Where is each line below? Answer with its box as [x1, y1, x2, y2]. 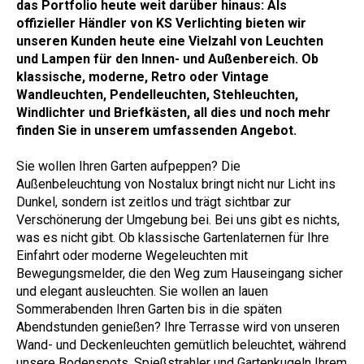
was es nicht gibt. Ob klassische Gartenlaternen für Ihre [16, 230, 329, 246]
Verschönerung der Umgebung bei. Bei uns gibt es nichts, [16, 212, 340, 228]
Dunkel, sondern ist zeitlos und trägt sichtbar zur [16, 194, 291, 210]
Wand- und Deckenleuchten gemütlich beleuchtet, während [16, 337, 346, 353]
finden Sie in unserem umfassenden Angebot [16, 123, 293, 139]
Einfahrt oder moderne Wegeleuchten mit [16, 248, 248, 264]
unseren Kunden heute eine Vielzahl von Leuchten [16, 33, 323, 50]
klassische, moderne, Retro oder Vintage [16, 69, 269, 85]
